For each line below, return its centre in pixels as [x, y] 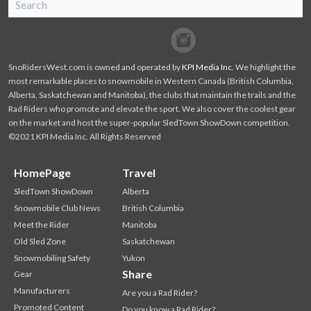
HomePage [43, 172]
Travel [139, 172]
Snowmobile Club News [58, 208]
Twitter [186, 35]
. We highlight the [264, 67]
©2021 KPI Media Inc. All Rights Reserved [85, 136]
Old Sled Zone [40, 241]
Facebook [164, 35]
